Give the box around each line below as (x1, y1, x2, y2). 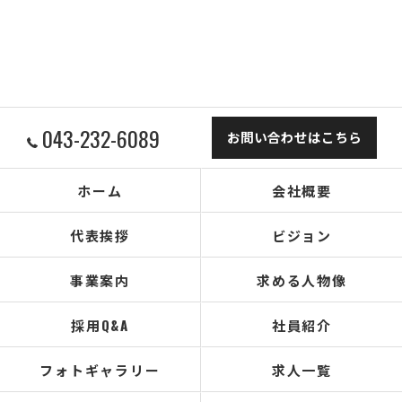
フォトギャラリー (39, 360, 162, 380)
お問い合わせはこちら (227, 127, 363, 146)
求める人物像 (256, 270, 348, 290)
